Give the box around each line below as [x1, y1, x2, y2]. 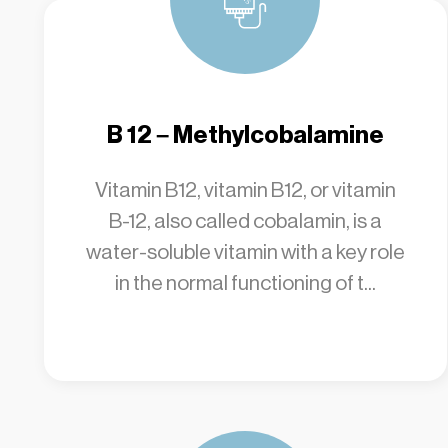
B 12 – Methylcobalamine [106, 121, 384, 149]
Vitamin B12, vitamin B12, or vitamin [94, 178, 396, 202]
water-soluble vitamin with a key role [85, 240, 405, 264]
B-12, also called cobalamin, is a [108, 209, 382, 233]
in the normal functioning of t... [114, 271, 376, 295]
